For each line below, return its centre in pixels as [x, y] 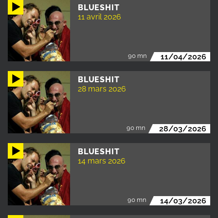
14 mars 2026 [102, 161]
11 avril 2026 [100, 17]
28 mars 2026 [102, 89]
